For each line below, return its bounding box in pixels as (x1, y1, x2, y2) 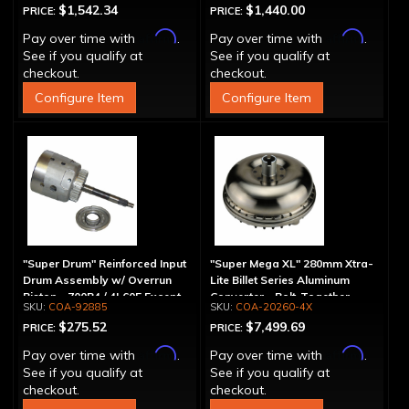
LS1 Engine (23, 306, 81, 320)
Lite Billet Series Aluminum (209, 273, 350, 287)
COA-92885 (48, 300, 108, 313)
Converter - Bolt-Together (209, 289, 350, 303)
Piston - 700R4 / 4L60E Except (23, 289, 181, 303)
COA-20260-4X (235, 300, 312, 313)
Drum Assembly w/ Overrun (23, 273, 172, 287)
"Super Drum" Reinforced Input (23, 257, 186, 270)
